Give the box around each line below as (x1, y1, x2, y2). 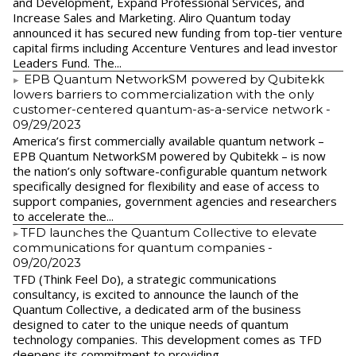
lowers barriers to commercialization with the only (13, 86, 314, 102)
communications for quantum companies (13, 239, 265, 255)
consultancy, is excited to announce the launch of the (13, 285, 299, 302)
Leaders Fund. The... (13, 54, 122, 71)
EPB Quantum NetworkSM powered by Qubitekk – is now (13, 147, 326, 164)
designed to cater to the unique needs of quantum (13, 315, 288, 332)
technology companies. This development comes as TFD (13, 331, 322, 347)
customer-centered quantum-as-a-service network (13, 101, 323, 117)
